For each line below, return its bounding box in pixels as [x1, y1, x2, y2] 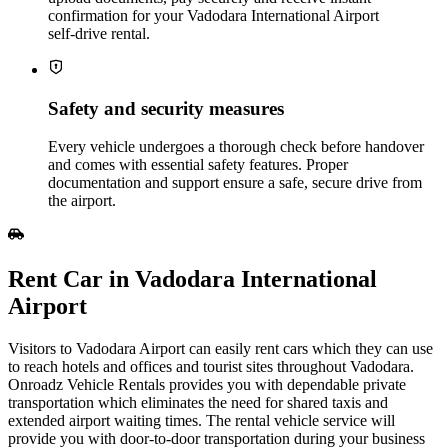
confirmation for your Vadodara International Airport [48, 6, 379, 24]
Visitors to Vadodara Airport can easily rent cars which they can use [8, 340, 433, 358]
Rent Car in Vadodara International [8, 266, 377, 293]
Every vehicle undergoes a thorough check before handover [48, 138, 424, 156]
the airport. [48, 192, 116, 210]
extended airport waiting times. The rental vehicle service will [8, 412, 395, 430]
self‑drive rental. [48, 24, 150, 42]
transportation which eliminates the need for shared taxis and [8, 394, 388, 412]
